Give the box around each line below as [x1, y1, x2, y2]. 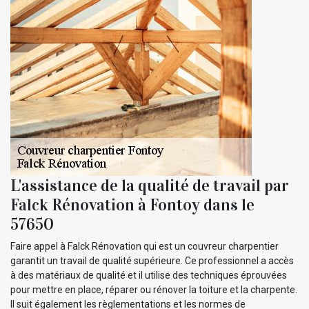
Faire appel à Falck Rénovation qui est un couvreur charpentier [10, 241, 279, 252]
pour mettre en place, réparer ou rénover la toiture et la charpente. [10, 284, 297, 296]
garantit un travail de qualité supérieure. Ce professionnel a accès [10, 255, 294, 267]
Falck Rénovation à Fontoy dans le [10, 195, 255, 216]
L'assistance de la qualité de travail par [10, 175, 289, 197]
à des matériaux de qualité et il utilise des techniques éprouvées [10, 270, 287, 281]
